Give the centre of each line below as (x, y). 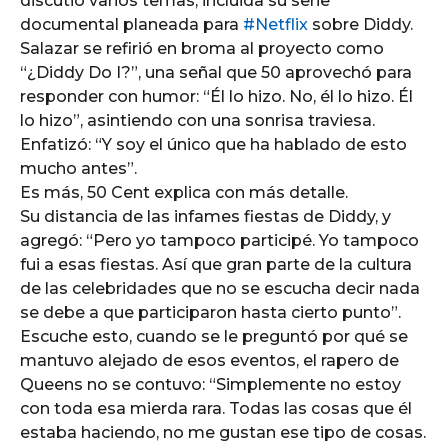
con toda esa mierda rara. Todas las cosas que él (216, 408)
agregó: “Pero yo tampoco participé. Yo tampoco (219, 240)
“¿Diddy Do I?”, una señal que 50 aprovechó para (216, 72)
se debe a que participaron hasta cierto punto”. (210, 312)
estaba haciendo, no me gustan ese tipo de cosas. (223, 432)
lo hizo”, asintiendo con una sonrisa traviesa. (197, 120)
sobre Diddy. (360, 24)
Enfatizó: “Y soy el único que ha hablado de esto (213, 144)
